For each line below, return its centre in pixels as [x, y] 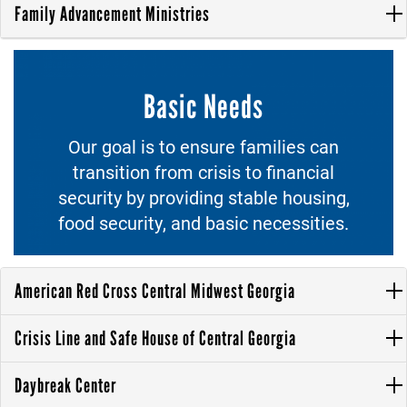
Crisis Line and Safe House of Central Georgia [155, 338]
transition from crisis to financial [203, 171]
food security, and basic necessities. [203, 222]
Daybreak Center [65, 385]
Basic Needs [203, 106]
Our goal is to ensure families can [203, 146]
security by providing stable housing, [203, 197]
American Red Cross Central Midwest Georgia [155, 291]
